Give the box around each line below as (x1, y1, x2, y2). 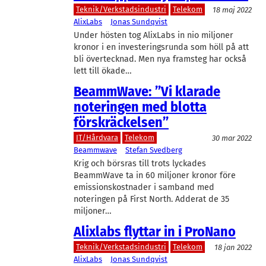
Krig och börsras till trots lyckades (74, 159, 206, 169)
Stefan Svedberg (125, 145, 183, 155)
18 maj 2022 (213, 5, 252, 15)
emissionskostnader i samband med (74, 182, 214, 193)
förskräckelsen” (74, 113, 169, 131)
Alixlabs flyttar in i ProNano (74, 223, 236, 240)
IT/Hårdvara (76, 133, 118, 142)
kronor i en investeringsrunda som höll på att (74, 42, 249, 53)
